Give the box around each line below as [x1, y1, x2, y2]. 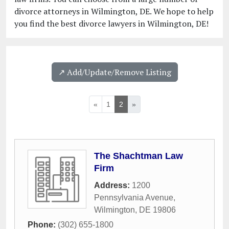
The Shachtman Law [94, 151, 183, 162]
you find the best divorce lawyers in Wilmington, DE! [14, 18, 209, 30]
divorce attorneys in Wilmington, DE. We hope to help [14, 6, 214, 17]
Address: [94, 181, 132, 190]
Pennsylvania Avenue [94, 193, 173, 202]
